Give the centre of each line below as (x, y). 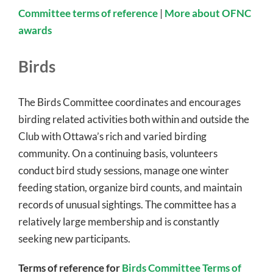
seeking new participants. (74, 238)
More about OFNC (208, 13)
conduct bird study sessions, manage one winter (124, 170)
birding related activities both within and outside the (134, 119)
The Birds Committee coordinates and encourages (129, 102)
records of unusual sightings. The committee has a (127, 204)
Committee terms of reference (88, 13)
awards (35, 30)
